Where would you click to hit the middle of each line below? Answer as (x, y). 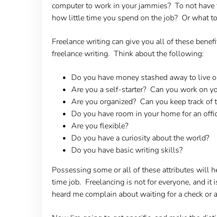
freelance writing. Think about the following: (128, 54)
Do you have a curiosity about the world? (140, 138)
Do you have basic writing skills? (127, 150)
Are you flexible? (100, 126)
